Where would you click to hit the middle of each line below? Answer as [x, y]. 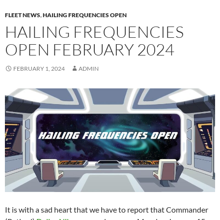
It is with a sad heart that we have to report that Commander [107, 209]
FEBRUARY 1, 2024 [39, 68]
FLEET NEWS [23, 15]
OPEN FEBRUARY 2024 [90, 49]
